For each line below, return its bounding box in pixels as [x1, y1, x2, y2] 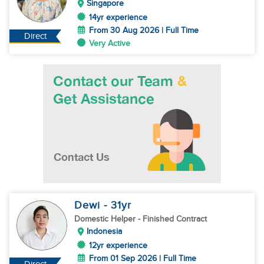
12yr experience [89, 240, 147, 250]
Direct [24, 31, 47, 41]
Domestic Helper [74, 214, 138, 224]
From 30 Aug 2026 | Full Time [89, 25, 199, 35]
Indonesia [87, 226, 122, 236]
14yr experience [89, 12, 147, 22]
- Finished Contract [138, 214, 207, 224]
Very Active [89, 38, 130, 48]
